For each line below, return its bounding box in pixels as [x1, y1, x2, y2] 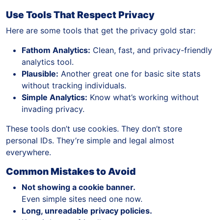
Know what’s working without [87, 92, 199, 103]
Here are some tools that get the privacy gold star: [6, 26, 195, 36]
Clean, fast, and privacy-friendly [90, 45, 212, 55]
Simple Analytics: [22, 92, 87, 103]
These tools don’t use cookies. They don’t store [6, 124, 182, 134]
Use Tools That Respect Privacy [6, 9, 155, 21]
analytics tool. [22, 57, 74, 67]
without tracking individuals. [22, 81, 126, 91]
